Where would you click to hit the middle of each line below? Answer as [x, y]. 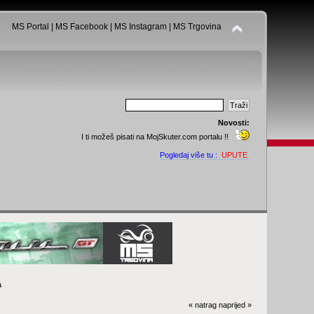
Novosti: [233, 123]
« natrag [202, 305]
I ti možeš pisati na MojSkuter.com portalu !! [157, 137]
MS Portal [30, 27]
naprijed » [235, 305]
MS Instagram [140, 27]
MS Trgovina [197, 27]
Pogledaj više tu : [190, 155]
